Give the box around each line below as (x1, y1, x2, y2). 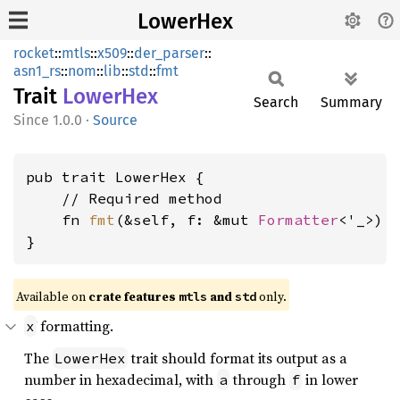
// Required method (26, 189, 222, 207)
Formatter (258, 211, 338, 229)
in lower (302, 370, 358, 389)
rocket (13, 45, 54, 62)
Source (93, 112, 137, 129)
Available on (16, 287, 88, 305)
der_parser (134, 45, 204, 62)
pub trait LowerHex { (26, 168, 204, 186)
